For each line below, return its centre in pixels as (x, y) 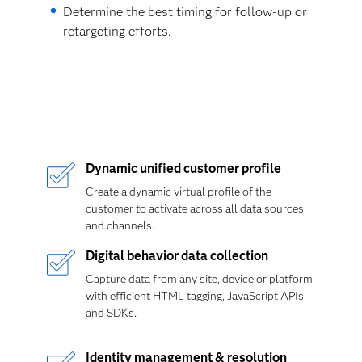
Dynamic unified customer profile (183, 168)
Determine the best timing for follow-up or (185, 12)
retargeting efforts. (117, 31)
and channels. (120, 225)
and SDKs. (111, 313)
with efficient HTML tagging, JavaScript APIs (194, 296)
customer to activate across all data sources (194, 208)
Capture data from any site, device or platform (199, 279)
